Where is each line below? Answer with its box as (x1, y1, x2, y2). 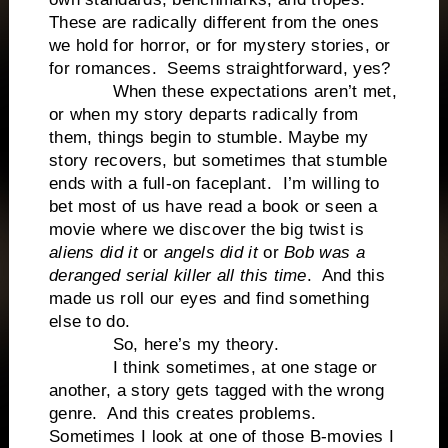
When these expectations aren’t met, (48, 81, 398, 101)
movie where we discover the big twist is (48, 219, 364, 239)
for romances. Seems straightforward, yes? (48, 58, 391, 78)
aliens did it (48, 242, 138, 262)
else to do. (48, 311, 131, 331)
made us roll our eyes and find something (48, 288, 369, 308)
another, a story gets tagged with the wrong (48, 380, 384, 400)
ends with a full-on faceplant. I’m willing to (48, 173, 380, 193)
